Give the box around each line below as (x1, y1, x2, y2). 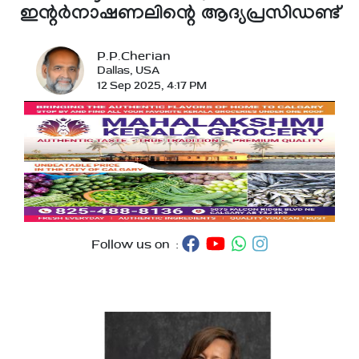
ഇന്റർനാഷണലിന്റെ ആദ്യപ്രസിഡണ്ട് (19, 4, 340, 27)
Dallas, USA (97, 65, 159, 77)
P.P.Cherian (97, 50, 171, 63)
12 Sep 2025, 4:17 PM (97, 80, 207, 91)
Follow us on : (91, 238, 183, 251)
